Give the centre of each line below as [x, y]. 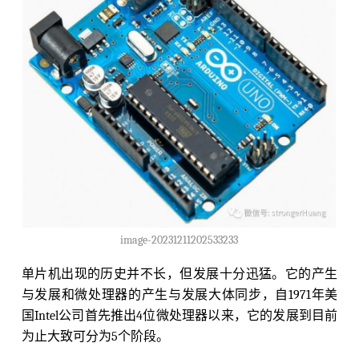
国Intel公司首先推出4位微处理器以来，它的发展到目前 [179, 316]
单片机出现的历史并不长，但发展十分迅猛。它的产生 [179, 274]
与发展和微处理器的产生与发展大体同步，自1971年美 [179, 295]
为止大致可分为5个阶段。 [95, 337]
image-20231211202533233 [179, 240]
